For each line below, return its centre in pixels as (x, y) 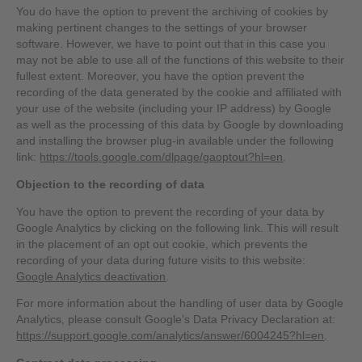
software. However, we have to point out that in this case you (171, 44)
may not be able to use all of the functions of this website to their (181, 61)
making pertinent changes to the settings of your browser (162, 28)
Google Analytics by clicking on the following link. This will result (178, 228)
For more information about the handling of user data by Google (180, 304)
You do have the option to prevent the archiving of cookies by (173, 12)
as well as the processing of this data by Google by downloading (180, 125)
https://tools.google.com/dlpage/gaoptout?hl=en (162, 158)
